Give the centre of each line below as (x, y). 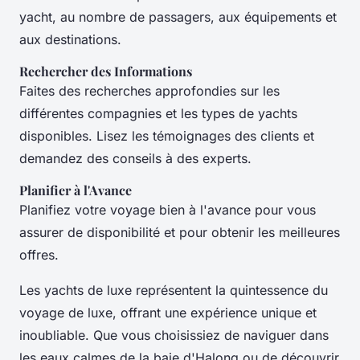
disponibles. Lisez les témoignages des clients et (167, 135)
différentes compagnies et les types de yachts (158, 113)
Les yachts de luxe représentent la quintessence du (174, 290)
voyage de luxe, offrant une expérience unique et (168, 312)
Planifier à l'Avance (76, 190)
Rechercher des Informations (106, 71)
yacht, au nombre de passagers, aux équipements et (178, 16)
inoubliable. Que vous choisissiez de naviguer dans (174, 335)
